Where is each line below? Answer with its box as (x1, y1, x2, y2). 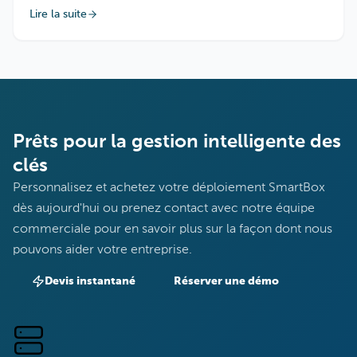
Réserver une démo (174, 273, 279, 288)
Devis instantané (45, 273, 135, 288)
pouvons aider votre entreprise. (13, 243, 192, 257)
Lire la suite (29, 8, 87, 20)
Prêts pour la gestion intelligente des (13, 131, 341, 151)
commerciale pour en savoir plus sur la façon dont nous (13, 222, 332, 236)
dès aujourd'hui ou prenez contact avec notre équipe (13, 202, 315, 215)
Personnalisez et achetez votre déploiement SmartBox (13, 181, 325, 194)
